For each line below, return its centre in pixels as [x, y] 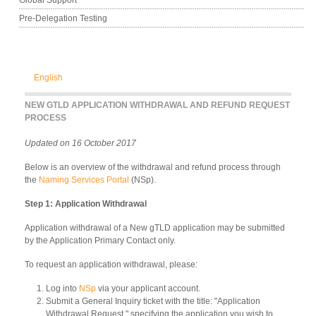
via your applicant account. [148, 288]
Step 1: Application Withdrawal [86, 203]
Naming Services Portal [84, 180]
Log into [62, 288]
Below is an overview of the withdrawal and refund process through [153, 167]
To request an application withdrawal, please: [111, 264]
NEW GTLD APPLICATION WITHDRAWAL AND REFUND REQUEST [157, 105]
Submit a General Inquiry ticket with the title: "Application [153, 301]
